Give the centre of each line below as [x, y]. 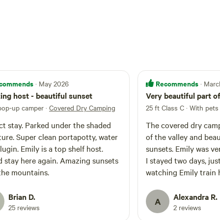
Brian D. [22, 196]
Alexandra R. [195, 196]
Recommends [177, 83]
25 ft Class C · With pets [182, 108]
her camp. [163, 207]
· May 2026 [52, 83]
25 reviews [24, 207]
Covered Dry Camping [82, 108]
